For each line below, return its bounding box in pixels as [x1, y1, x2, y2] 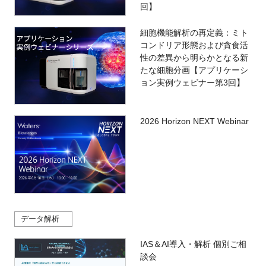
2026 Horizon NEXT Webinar [140, 116, 249, 126]
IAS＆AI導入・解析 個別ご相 [140, 239, 246, 249]
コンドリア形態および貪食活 [140, 40, 248, 50]
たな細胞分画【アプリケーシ [140, 65, 248, 75]
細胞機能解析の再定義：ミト [140, 27, 248, 37]
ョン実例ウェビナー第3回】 [140, 77, 245, 87]
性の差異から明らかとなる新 [140, 52, 248, 62]
